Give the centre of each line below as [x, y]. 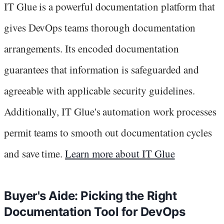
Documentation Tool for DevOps [95, 211]
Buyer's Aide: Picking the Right [90, 195]
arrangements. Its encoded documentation [91, 48]
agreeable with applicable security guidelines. [100, 90]
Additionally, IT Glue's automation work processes [110, 111]
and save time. [35, 153]
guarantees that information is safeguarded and [102, 69]
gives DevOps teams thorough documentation [100, 27]
